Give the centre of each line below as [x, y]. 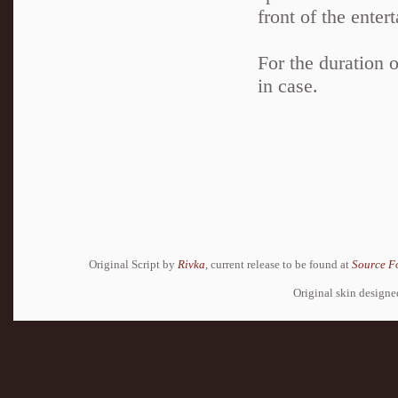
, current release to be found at [279, 264]
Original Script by [133, 264]
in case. [288, 86]
